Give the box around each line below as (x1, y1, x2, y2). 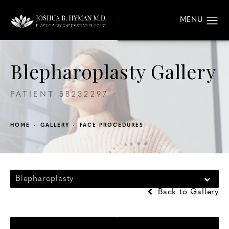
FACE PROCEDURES (80, 123, 144, 129)
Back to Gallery (155, 188, 219, 196)
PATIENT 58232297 (10, 91, 108, 99)
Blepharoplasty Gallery (10, 58, 216, 85)
